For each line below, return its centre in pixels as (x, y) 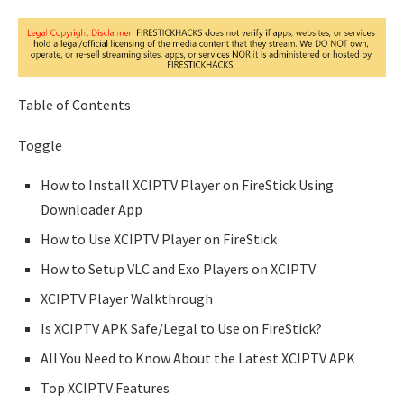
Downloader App (92, 209)
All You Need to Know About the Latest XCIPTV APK (198, 358)
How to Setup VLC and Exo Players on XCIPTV (179, 268)
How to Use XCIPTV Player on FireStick (160, 239)
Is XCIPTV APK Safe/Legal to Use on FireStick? (181, 328)
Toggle (40, 145)
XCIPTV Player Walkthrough (128, 298)
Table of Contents (74, 104)
